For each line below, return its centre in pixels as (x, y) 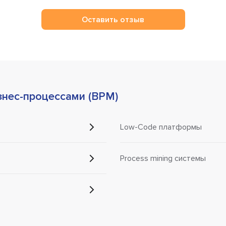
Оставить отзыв (113, 19)
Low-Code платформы (161, 127)
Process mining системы (163, 159)
